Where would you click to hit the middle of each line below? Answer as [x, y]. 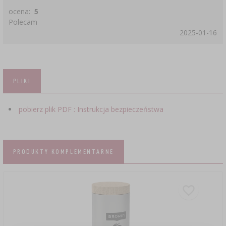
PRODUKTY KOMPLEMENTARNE [63, 151]
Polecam [23, 22]
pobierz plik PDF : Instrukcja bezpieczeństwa [91, 109]
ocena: [21, 12]
